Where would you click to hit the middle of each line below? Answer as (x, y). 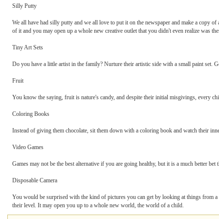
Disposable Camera (35, 180)
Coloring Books (31, 114)
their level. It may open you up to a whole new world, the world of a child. (98, 205)
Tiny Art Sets (28, 47)
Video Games (28, 147)
